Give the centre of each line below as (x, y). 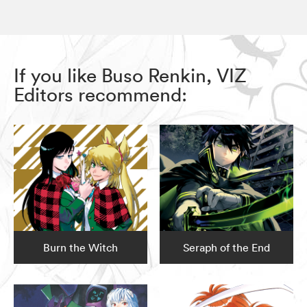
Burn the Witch (80, 248)
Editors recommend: (100, 94)
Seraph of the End (227, 248)
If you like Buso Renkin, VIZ (130, 75)
